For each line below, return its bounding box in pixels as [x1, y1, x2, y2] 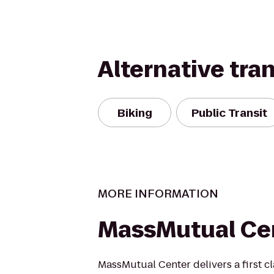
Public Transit [191, 105, 267, 120]
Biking [117, 105, 152, 120]
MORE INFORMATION [98, 186, 218, 201]
